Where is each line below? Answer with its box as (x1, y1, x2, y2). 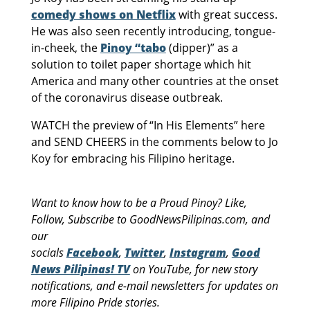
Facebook (66, 244, 119, 260)
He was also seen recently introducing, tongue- (30, 23, 275, 39)
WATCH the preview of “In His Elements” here (30, 117, 265, 133)
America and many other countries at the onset (30, 73, 279, 89)
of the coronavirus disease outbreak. (30, 89, 223, 105)
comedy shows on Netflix (30, 6, 176, 22)
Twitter (124, 244, 164, 260)
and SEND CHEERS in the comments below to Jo (30, 134, 278, 149)
